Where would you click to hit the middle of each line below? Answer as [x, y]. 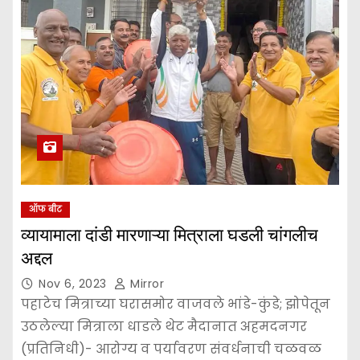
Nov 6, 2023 [74, 283]
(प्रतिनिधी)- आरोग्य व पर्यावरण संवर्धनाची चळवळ [171, 349]
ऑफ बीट [45, 209]
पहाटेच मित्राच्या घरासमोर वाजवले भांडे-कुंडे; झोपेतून [176, 304]
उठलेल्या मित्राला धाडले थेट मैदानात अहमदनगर [164, 326]
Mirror [145, 283]
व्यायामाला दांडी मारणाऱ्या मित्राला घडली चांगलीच [170, 235]
